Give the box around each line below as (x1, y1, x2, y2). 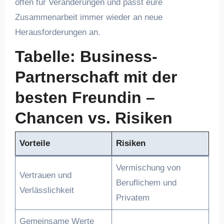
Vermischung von (116, 163, 181, 172)
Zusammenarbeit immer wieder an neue (14, 12, 162, 22)
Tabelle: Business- (14, 47, 157, 65)
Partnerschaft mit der (14, 67, 177, 86)
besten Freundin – (14, 88, 155, 106)
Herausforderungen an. (14, 27, 100, 37)
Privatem (116, 193, 150, 202)
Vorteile (19, 138, 50, 148)
